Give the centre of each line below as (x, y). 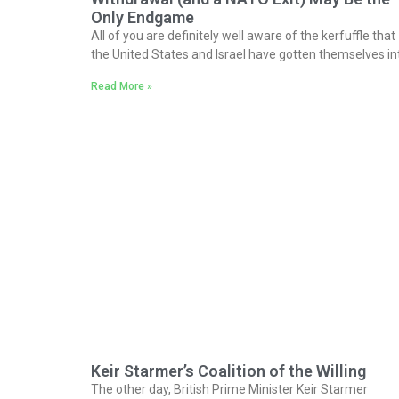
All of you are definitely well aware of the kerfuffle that (243, 36)
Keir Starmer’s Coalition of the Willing (228, 371)
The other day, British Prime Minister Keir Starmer (229, 390)
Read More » (122, 87)
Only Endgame (142, 18)
